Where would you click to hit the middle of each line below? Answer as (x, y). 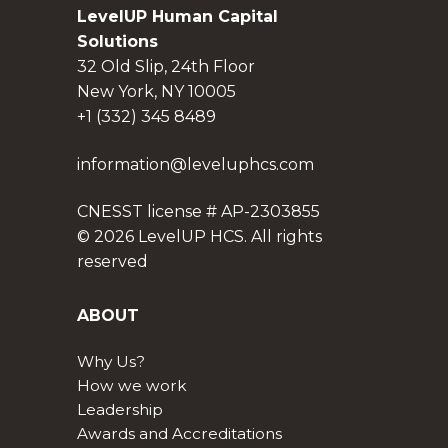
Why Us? (110, 361)
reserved (112, 262)
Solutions (117, 42)
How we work (131, 385)
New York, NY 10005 (156, 92)
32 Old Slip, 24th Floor (165, 67)
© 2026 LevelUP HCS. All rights (199, 237)
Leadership (119, 409)
